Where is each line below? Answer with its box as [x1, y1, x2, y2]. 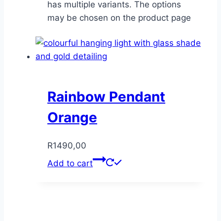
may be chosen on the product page [47, 12, 191, 23]
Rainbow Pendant [47, 88, 165, 106]
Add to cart [47, 158, 93, 169]
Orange [47, 109, 97, 126]
